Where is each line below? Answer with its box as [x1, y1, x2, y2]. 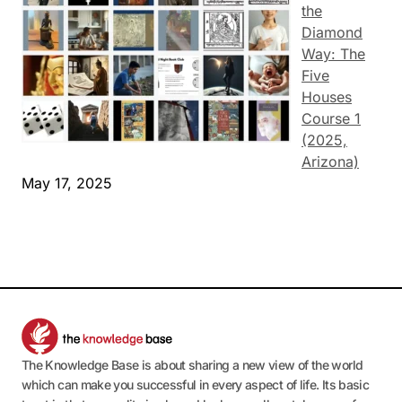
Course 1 [301, 109, 361, 128]
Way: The [301, 45, 365, 64]
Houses [301, 88, 352, 107]
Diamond [301, 23, 363, 42]
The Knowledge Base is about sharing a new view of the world [22, 357, 363, 373]
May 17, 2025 [22, 174, 112, 193]
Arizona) [301, 153, 359, 171]
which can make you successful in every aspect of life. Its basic [22, 377, 370, 393]
